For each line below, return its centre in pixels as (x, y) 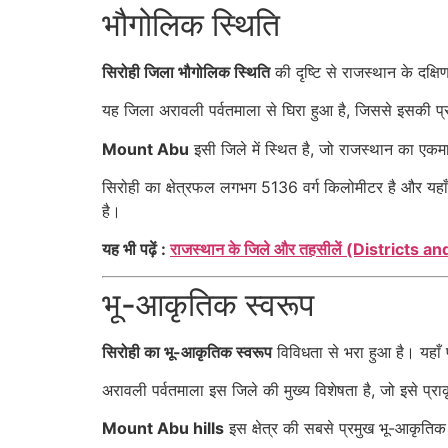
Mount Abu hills (163, 428)
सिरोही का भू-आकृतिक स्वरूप (187, 351)
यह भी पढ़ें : (136, 249)
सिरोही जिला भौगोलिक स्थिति (186, 71)
